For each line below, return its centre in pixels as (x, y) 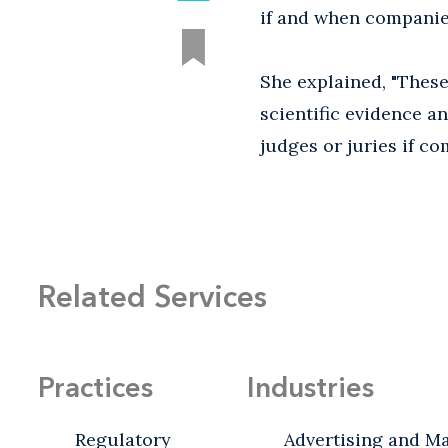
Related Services (152, 297)
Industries (310, 387)
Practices (95, 387)
